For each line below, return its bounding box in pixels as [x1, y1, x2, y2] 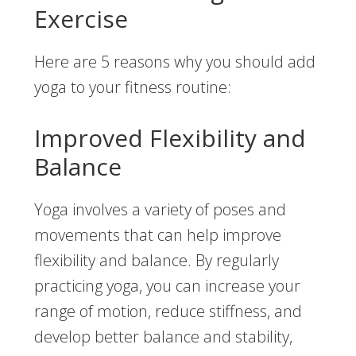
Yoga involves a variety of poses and [33, 199, 286, 221]
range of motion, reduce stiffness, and [33, 300, 302, 323]
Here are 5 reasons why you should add [33, 51, 315, 73]
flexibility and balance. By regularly [33, 250, 279, 272]
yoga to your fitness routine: [33, 76, 231, 99]
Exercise [33, 2, 128, 36]
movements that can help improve [33, 224, 281, 246]
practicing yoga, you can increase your [33, 275, 300, 297]
